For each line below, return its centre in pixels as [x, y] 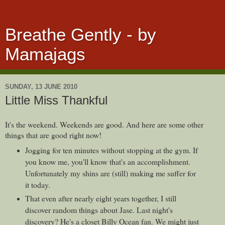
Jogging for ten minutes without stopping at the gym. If [111, 150]
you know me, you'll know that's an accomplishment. [107, 161]
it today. [37, 184]
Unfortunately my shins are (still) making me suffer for [110, 173]
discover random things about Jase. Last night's [99, 209]
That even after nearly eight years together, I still [100, 198]
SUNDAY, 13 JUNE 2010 [41, 86]
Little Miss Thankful [56, 100]
